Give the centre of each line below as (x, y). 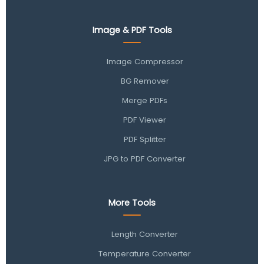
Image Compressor (145, 62)
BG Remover (145, 81)
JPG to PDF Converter (145, 159)
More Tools (132, 202)
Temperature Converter (145, 253)
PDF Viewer (145, 120)
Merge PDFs (145, 101)
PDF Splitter (145, 140)
